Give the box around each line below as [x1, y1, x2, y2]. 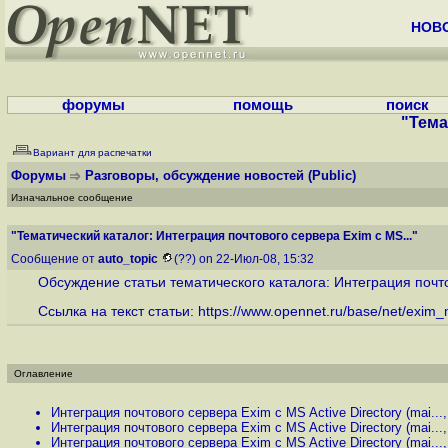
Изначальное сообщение [11, 192, 133, 203]
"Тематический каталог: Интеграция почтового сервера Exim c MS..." [11, 229, 418, 243]
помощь [233, 97, 293, 113]
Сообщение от [11, 252, 98, 266]
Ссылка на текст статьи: [37, 303, 198, 319]
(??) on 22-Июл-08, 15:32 [174, 252, 317, 266]
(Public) [308, 168, 356, 183]
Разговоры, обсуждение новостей [85, 168, 304, 183]
